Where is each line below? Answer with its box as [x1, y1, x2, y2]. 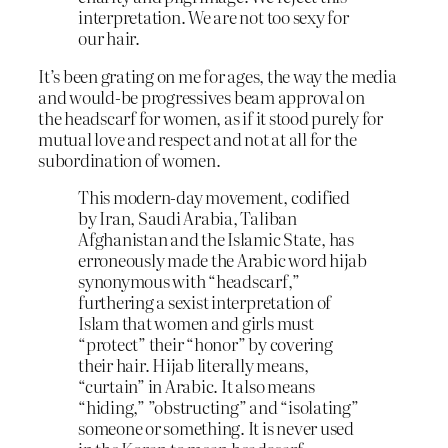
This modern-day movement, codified [78, 184, 350, 210]
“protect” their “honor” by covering [78, 331, 333, 357]
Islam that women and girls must [78, 310, 314, 336]
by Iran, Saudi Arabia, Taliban [78, 205, 297, 231]
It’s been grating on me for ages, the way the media [38, 62, 397, 88]
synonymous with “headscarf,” [78, 268, 300, 294]
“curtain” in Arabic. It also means [78, 373, 315, 399]
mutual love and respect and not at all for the [38, 125, 357, 151]
